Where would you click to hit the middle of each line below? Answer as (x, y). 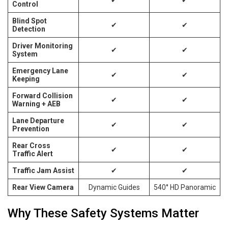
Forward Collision (42, 95)
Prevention (31, 129)
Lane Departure (38, 120)
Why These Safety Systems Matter (103, 213)
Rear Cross (31, 145)
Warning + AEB (36, 104)
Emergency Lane (40, 70)
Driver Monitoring (42, 46)
